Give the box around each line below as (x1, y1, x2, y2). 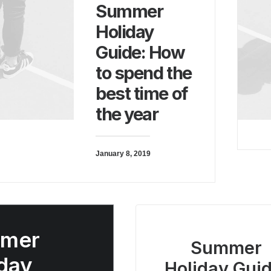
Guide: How (96, 42, 185, 63)
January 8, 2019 (96, 149, 151, 158)
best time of (96, 83, 188, 104)
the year (96, 103, 158, 125)
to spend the (96, 62, 192, 83)
